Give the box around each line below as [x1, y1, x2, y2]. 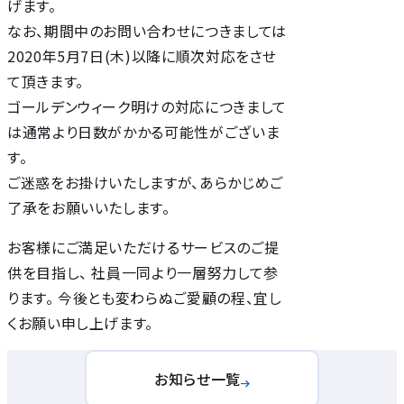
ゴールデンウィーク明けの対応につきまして [7, 95, 287, 117]
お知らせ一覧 [154, 367, 241, 390]
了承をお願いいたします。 [7, 196, 170, 218]
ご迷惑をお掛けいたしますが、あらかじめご [7, 170, 283, 193]
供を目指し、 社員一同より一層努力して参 [7, 261, 279, 283]
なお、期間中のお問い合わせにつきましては [7, 19, 287, 41]
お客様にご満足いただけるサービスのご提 [7, 235, 280, 258]
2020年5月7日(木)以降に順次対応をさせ [7, 44, 278, 67]
